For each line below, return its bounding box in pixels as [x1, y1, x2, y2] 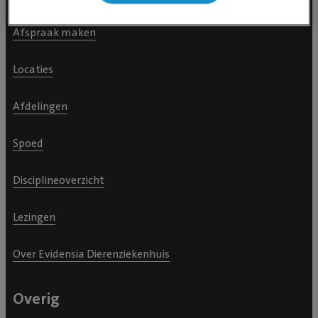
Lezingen [13, 209, 55, 224]
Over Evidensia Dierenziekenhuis [13, 246, 170, 261]
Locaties [13, 62, 53, 77]
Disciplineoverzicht [13, 172, 104, 187]
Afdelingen [13, 99, 67, 114]
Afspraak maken [13, 25, 96, 40]
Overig [13, 288, 59, 309]
